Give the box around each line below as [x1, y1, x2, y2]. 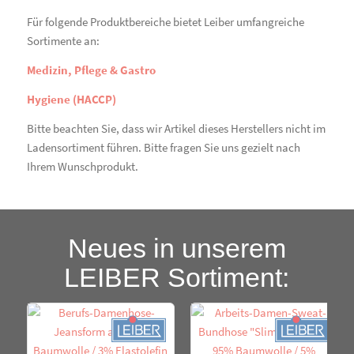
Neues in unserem [67, 232, 286, 264]
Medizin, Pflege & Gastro [26, 62, 156, 77]
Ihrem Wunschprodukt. [26, 158, 138, 174]
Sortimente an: [26, 33, 100, 49]
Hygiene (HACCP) [26, 91, 116, 107]
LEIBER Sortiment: [64, 262, 290, 293]
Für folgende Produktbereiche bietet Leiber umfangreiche [26, 14, 304, 30]
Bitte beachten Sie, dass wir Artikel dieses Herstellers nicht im [26, 120, 326, 136]
